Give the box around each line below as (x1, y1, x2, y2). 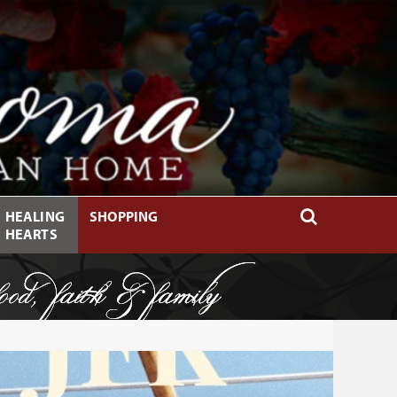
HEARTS (4, 224, 58, 243)
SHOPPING (90, 206, 159, 225)
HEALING (4, 206, 66, 225)
